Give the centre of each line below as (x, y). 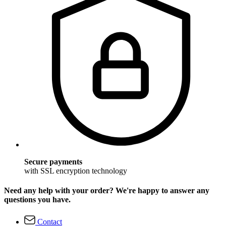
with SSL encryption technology (76, 171)
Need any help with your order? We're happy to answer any (107, 191)
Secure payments (53, 161)
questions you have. (37, 200)
